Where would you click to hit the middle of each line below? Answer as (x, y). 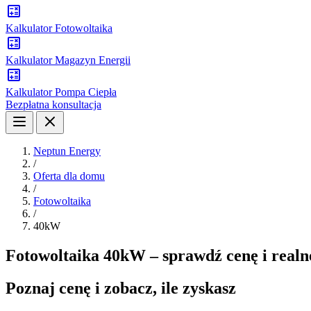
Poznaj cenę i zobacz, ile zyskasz (121, 288)
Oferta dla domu (69, 176)
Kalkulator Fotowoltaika (59, 28)
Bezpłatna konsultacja (53, 104)
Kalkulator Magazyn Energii (68, 60)
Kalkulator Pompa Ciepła (61, 92)
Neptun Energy (67, 151)
